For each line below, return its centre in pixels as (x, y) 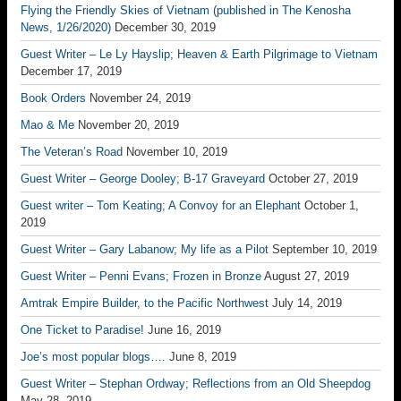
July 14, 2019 (307, 303)
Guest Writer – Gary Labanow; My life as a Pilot (145, 249)
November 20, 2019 (128, 125)
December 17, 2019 (71, 71)
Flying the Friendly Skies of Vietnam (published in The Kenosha (186, 10)
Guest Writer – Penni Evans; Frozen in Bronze (141, 276)
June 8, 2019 (203, 357)
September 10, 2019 (324, 249)
